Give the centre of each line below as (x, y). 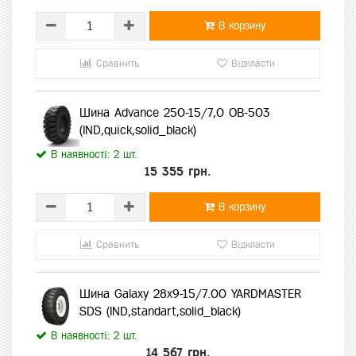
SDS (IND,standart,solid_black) (160, 311)
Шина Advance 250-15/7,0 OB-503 (174, 113)
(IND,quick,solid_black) (138, 130)
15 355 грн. (178, 172)
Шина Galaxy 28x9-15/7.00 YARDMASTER (190, 294)
